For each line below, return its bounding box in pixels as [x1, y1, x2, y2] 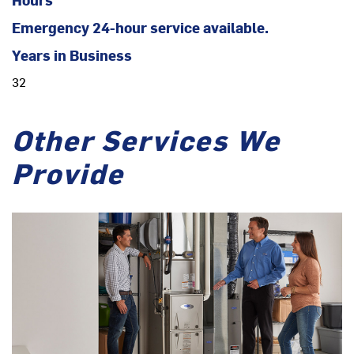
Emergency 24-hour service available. [12, 17, 269, 37]
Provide [12, 153, 124, 191]
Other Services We [12, 119, 281, 158]
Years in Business [12, 44, 132, 65]
